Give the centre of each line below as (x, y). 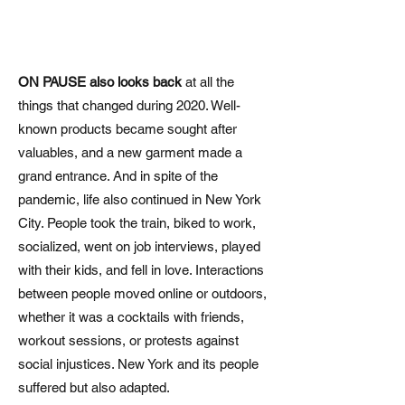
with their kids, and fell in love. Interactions (141, 270)
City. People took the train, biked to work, (137, 223)
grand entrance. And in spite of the (118, 176)
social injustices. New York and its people (138, 364)
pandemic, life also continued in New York (140, 200)
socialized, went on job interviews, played (139, 247)
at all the (208, 82)
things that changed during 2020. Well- (129, 106)
